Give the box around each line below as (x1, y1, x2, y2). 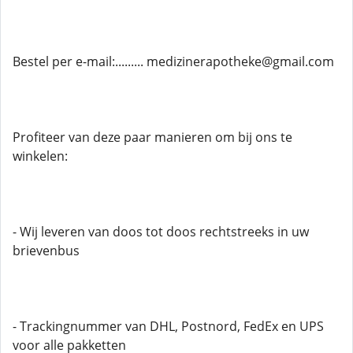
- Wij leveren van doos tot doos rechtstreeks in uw (13, 223, 309, 240)
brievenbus (13, 242, 80, 259)
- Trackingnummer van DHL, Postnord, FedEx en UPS (13, 318, 324, 335)
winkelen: (13, 147, 68, 165)
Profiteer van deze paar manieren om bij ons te (13, 128, 292, 146)
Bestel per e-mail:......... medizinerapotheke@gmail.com (13, 53, 334, 70)
